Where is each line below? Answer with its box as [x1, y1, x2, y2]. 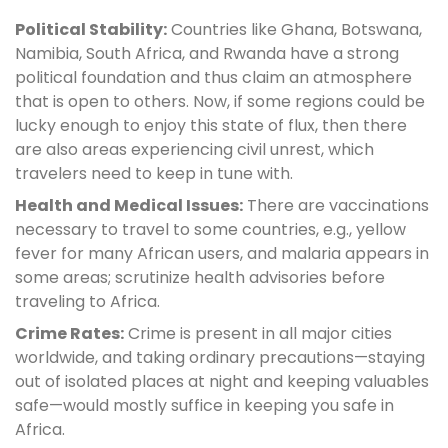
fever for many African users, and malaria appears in [15, 241, 429, 265]
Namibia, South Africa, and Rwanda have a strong [15, 41, 399, 65]
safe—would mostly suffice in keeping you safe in [15, 393, 394, 417]
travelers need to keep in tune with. [15, 161, 297, 185]
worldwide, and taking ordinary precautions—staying [15, 345, 425, 369]
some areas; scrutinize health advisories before [15, 265, 385, 289]
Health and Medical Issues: [15, 193, 243, 217]
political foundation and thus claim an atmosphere [15, 65, 412, 89]
